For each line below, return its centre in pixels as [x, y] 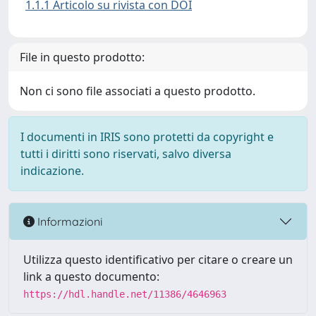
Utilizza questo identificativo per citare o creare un [158, 260]
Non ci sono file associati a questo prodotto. [138, 91]
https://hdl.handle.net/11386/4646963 [125, 294]
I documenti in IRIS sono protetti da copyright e [147, 137]
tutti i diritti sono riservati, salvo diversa [126, 154]
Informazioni [68, 221]
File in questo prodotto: [82, 57]
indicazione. [52, 171]
